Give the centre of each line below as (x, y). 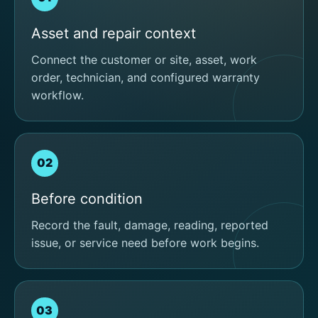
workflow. (58, 95)
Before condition (87, 199)
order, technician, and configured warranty (146, 77)
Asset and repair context (114, 34)
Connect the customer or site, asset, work (144, 59)
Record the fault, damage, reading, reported (150, 225)
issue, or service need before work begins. (146, 242)
